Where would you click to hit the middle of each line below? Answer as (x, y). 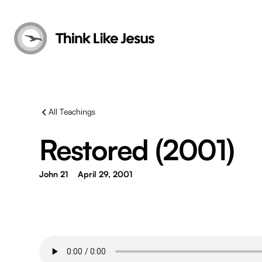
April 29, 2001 (106, 174)
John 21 (54, 174)
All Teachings (72, 111)
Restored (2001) (137, 150)
